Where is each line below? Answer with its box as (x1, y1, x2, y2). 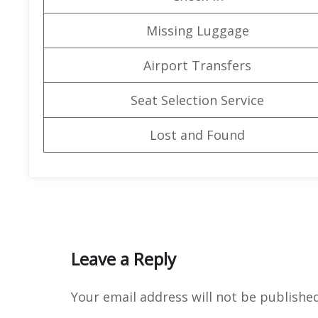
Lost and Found (150, 126, 245, 143)
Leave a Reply (71, 246, 176, 270)
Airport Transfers (143, 56, 251, 74)
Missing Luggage (146, 21, 249, 39)
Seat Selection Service (131, 91, 264, 109)
